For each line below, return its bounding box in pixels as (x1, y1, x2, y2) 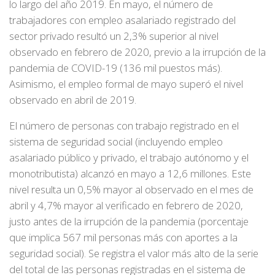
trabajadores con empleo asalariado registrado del (9, 12, 236, 27)
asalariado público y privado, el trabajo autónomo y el (9, 150, 249, 165)
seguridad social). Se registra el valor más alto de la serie (9, 246, 258, 261)
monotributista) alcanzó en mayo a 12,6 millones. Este (9, 166, 251, 181)
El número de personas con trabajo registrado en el (9, 118, 239, 133)
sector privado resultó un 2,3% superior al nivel (9, 28, 219, 43)
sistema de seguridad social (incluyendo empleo (9, 134, 223, 149)
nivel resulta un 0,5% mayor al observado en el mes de (9, 182, 254, 197)
